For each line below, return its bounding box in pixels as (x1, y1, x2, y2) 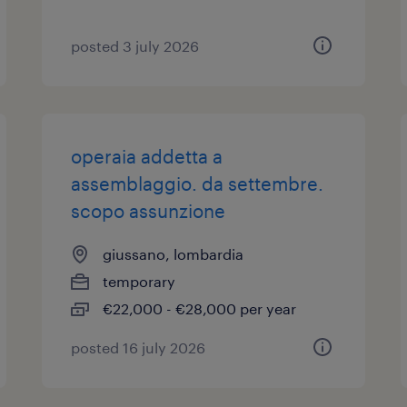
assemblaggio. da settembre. (71, 173, 324, 194)
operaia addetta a (71, 145, 223, 167)
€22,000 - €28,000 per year (103, 300, 297, 317)
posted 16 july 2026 (71, 339, 206, 356)
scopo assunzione (71, 200, 226, 222)
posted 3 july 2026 (71, 37, 200, 55)
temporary (103, 273, 176, 290)
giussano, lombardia (103, 245, 244, 263)
